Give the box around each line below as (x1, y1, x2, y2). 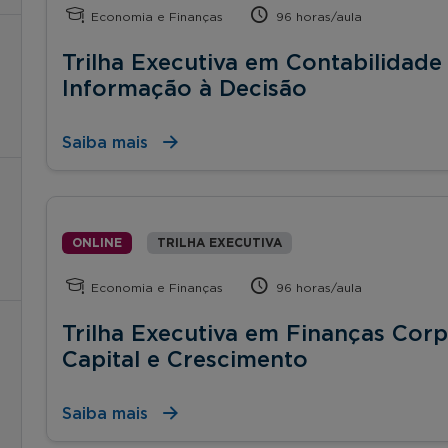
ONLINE (72, 236, 122, 249)
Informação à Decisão (62, 77, 307, 100)
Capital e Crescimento (62, 348, 308, 371)
